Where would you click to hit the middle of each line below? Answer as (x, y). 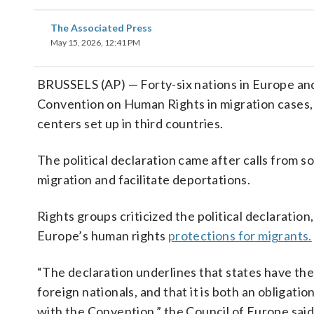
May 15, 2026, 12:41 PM (95, 42)
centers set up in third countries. (130, 123)
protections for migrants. (240, 235)
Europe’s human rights (103, 235)
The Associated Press (101, 28)
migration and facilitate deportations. (144, 179)
